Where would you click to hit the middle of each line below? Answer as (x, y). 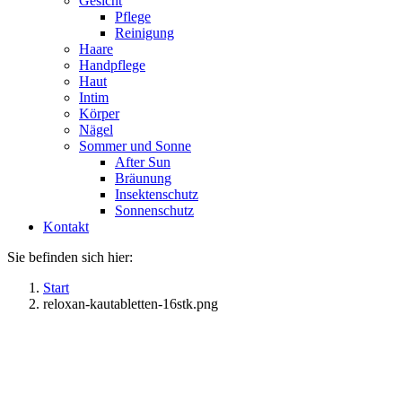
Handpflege (112, 65)
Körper (99, 113)
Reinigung (144, 32)
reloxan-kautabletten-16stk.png (131, 303)
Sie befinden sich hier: (70, 257)
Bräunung (143, 178)
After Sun (143, 162)
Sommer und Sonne (135, 145)
